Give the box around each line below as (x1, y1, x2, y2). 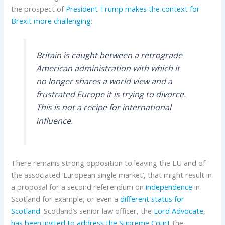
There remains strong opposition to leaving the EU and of (11, 157, 206, 168)
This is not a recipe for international (36, 101, 171, 113)
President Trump (66, 3, 124, 14)
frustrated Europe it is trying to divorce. (36, 88, 186, 100)
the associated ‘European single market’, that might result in (11, 169, 212, 180)
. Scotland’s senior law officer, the (40, 205, 154, 216)
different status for (120, 193, 185, 204)
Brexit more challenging (11, 15, 91, 26)
